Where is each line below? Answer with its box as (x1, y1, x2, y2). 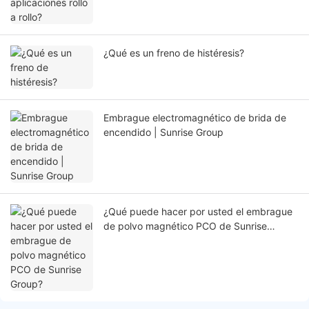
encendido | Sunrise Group (103, 126, 223, 139)
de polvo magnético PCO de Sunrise (103, 220, 267, 232)
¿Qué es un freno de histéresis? (103, 47, 244, 59)
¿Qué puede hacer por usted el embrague (103, 206, 292, 218)
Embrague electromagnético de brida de (103, 112, 286, 124)
